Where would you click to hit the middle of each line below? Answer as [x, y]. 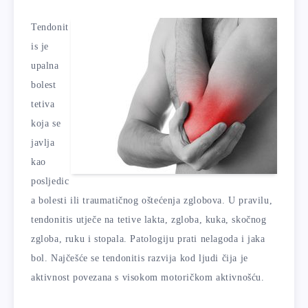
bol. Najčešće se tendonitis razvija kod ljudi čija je [140, 258]
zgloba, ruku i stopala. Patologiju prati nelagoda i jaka [148, 239]
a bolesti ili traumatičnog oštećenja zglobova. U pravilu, [152, 200]
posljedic [50, 181]
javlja [43, 143]
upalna [45, 66]
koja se [46, 123]
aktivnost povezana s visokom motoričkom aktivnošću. [148, 277]
